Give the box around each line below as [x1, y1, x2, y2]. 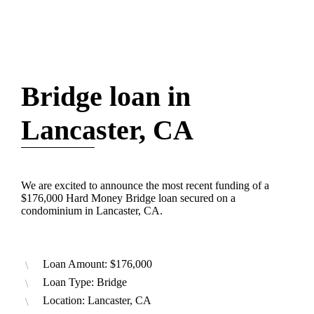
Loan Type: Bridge [43, 276, 127, 289]
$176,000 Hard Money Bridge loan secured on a [21, 192, 235, 205]
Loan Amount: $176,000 [43, 258, 152, 271]
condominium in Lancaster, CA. [21, 205, 163, 217]
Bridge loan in [21, 81, 191, 113]
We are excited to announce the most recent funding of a [21, 179, 269, 192]
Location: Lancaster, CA [43, 294, 151, 307]
